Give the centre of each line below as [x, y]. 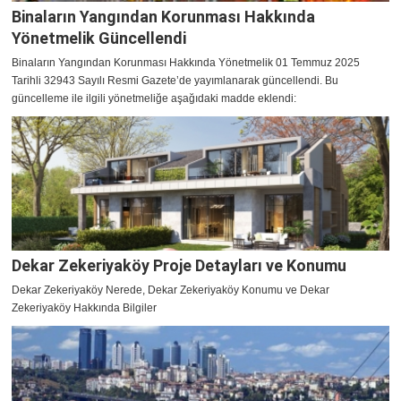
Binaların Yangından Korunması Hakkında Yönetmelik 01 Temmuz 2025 [186, 63]
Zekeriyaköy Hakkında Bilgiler [84, 308]
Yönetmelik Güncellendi [99, 38]
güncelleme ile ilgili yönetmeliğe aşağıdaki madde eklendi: [154, 99]
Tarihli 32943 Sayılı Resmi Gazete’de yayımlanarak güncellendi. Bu [175, 81]
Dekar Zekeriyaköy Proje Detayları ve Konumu [179, 266]
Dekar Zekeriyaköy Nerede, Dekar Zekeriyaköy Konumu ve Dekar [171, 290]
